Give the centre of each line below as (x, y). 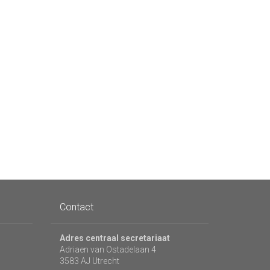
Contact (76, 207)
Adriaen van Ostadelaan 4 (108, 250)
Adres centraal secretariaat (115, 238)
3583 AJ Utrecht (89, 261)
